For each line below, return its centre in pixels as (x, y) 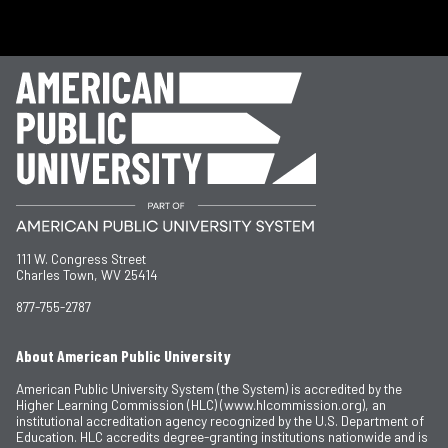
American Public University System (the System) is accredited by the (209, 388)
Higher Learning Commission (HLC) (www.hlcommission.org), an (201, 404)
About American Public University (123, 355)
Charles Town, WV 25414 (87, 274)
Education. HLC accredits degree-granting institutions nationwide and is (222, 436)
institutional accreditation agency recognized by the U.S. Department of (220, 420)
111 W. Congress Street (81, 258)
